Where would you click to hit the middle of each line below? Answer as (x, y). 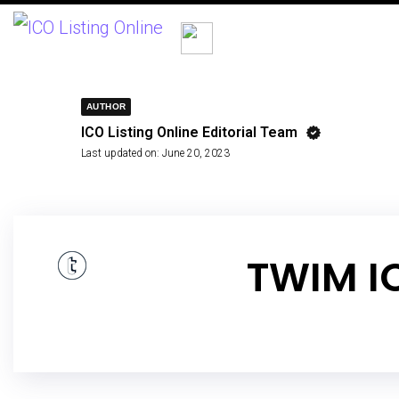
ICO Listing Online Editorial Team (189, 132)
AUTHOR (106, 106)
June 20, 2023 (196, 153)
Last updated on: (120, 153)
